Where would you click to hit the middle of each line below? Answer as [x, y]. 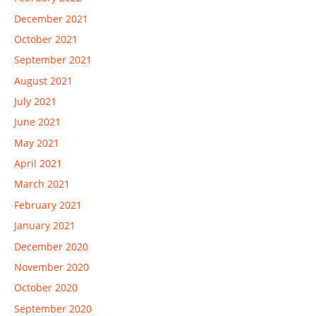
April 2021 [38, 164]
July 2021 [35, 102]
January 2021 [45, 226]
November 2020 [51, 267]
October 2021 [46, 39]
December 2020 [51, 246]
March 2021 [42, 184]
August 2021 [43, 80]
